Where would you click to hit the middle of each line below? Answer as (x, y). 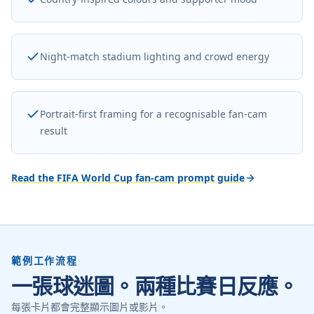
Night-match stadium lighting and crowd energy (155, 56)
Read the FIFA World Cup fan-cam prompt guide (128, 177)
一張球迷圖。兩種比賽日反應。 (155, 285)
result (54, 130)
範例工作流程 (45, 260)
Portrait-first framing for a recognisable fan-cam (153, 114)
